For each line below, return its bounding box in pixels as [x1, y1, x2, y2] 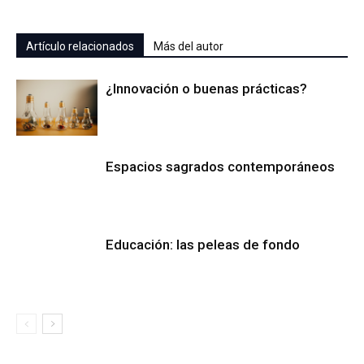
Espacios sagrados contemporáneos [106, 158, 335, 175]
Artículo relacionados [26, 40, 134, 53]
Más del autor [154, 40, 223, 53]
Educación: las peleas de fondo [106, 236, 300, 253]
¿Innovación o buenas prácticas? [106, 80, 307, 97]
